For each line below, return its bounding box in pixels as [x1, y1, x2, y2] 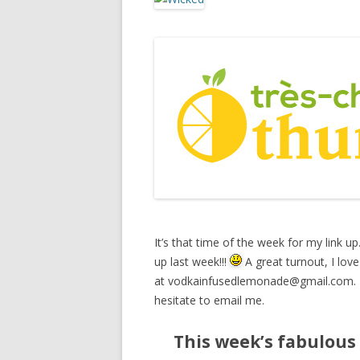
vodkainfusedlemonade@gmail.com [168, 272, 354, 288]
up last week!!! [154, 253, 230, 269]
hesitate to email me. [154, 292, 264, 308]
